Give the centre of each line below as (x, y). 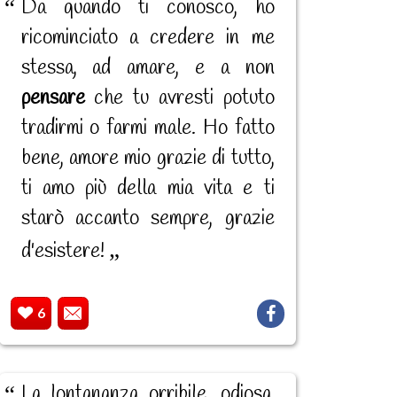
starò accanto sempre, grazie (148, 219)
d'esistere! (65, 252)
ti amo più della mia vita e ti (148, 189)
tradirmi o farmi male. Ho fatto (148, 129)
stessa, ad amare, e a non (148, 69)
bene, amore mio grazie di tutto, (148, 159)
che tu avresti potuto (179, 99)
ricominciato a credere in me (148, 39)
